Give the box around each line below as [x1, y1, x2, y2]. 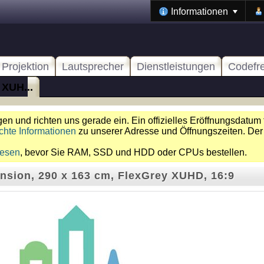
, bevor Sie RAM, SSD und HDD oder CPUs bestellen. [20, 147, 247, 157]
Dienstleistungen [137, 61, 215, 72]
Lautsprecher [62, 61, 124, 72]
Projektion [2, 61, 49, 72]
